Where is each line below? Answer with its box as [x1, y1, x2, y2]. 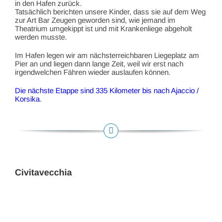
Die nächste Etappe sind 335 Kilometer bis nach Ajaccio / [15, 86, 199, 95]
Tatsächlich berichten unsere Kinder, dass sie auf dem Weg [15, 7, 206, 16]
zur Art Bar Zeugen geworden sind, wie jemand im [15, 15, 175, 24]
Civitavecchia [15, 167, 72, 177]
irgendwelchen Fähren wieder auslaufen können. [15, 67, 170, 76]
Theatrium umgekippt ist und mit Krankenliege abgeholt [15, 24, 192, 33]
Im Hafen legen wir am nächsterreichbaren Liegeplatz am [15, 51, 199, 59]
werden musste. [15, 32, 67, 41]
